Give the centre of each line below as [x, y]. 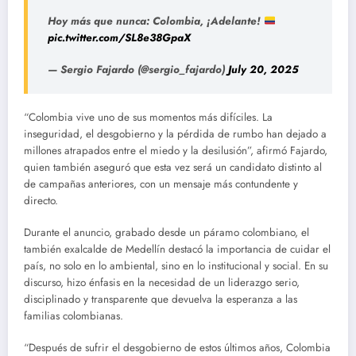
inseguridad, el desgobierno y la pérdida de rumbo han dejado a [175, 133]
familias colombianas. [74, 316]
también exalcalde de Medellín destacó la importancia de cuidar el [177, 250]
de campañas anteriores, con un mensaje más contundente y [161, 184]
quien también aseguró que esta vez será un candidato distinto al [173, 167]
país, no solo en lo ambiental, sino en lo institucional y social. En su [176, 266]
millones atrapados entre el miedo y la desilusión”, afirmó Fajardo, [176, 150]
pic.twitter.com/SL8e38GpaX [119, 38]
